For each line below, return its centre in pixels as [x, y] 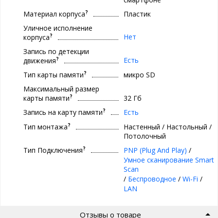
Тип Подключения [53, 150]
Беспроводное [152, 179]
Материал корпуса [54, 14]
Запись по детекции [56, 51]
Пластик [137, 14]
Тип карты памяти [54, 74]
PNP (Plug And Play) [155, 150]
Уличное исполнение [58, 28]
